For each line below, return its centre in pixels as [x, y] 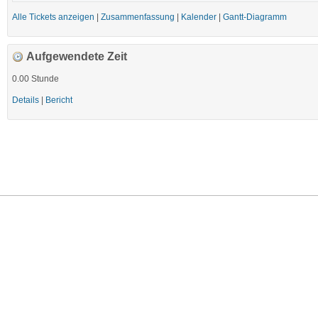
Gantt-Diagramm [255, 17]
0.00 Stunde [35, 78]
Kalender [199, 17]
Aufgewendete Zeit [77, 56]
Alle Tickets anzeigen [53, 17]
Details [26, 100]
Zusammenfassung [138, 17]
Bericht [59, 100]
